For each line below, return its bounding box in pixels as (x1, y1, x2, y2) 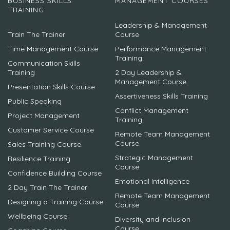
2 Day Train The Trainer (8, 183, 87, 193)
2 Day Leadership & (115, 68, 182, 78)
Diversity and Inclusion (115, 215, 190, 224)
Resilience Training (8, 154, 70, 164)
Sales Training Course (8, 140, 81, 149)
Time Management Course (8, 44, 98, 54)
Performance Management (115, 44, 206, 54)
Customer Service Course (8, 125, 94, 135)
